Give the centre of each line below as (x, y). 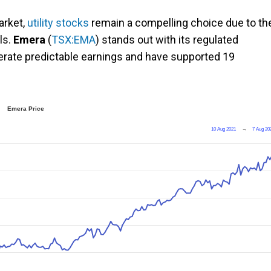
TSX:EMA (73, 40)
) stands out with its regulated (167, 40)
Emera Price (25, 109)
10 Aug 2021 (224, 129)
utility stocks (58, 23)
